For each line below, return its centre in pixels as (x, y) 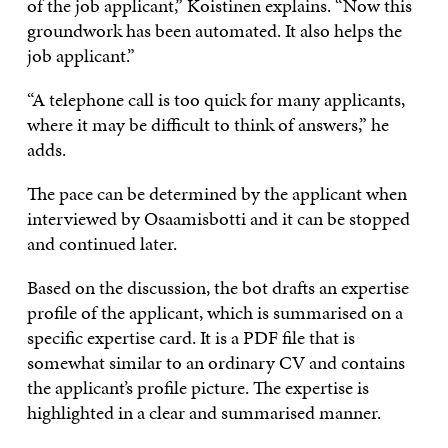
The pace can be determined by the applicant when (216, 193)
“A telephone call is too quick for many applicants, (215, 99)
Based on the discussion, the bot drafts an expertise (217, 287)
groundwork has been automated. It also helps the (214, 30)
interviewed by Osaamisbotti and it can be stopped (218, 218)
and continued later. (101, 243)
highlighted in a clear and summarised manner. (203, 412)
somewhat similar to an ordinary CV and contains (215, 362)
